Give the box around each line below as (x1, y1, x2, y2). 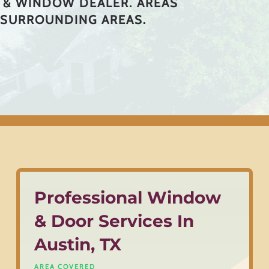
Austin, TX (34, 234, 121, 255)
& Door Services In (34, 211, 194, 232)
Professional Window (34, 187, 221, 208)
